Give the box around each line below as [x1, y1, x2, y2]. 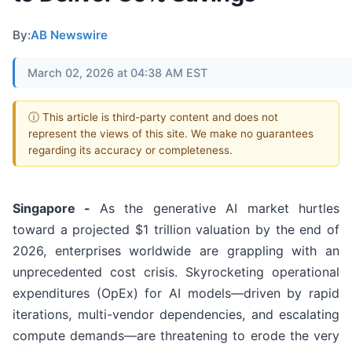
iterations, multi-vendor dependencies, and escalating [13, 306, 339, 323]
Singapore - [13, 200, 100, 217]
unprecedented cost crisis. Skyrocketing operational [13, 264, 339, 280]
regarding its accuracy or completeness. [28, 143, 233, 156]
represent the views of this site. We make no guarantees [28, 126, 313, 140]
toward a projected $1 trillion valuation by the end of [13, 222, 339, 238]
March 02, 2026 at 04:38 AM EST [27, 65, 207, 79]
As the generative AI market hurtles [99, 200, 340, 217]
